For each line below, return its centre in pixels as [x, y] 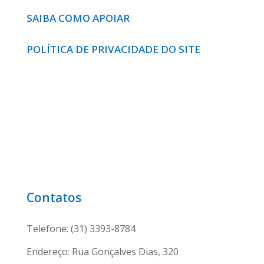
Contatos [54, 197]
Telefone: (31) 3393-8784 [81, 229]
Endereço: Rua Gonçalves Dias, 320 [102, 252]
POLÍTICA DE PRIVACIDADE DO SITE [113, 49]
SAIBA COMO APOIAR [79, 18]
